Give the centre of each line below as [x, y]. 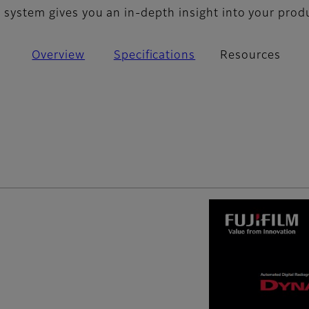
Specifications [154, 56]
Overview [59, 56]
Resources [251, 56]
